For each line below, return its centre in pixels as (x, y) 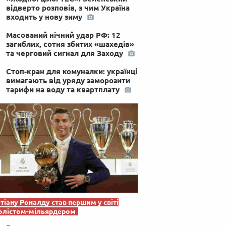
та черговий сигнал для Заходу (65, 53)
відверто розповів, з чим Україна (68, 8)
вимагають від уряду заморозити (68, 80)
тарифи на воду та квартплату (64, 89)
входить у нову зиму (45, 17)
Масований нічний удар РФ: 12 (63, 35)
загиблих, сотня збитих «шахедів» (70, 44)
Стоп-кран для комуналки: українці (71, 71)
